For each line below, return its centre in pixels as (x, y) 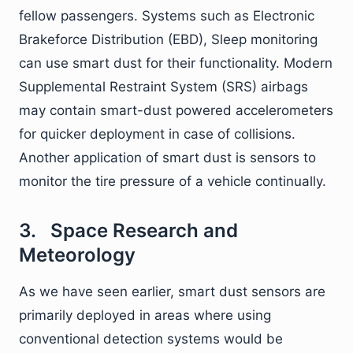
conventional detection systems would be (151, 338)
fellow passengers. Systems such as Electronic (167, 15)
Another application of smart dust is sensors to (167, 157)
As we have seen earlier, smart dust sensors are (172, 291)
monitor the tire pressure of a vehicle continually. (173, 181)
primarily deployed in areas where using (145, 315)
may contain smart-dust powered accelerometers (176, 110)
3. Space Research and (128, 230)
